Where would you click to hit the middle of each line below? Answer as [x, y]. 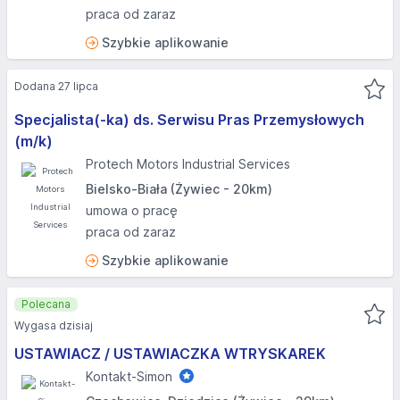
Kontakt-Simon [129, 376]
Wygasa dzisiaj [54, 325]
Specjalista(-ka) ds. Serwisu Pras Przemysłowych [189, 120]
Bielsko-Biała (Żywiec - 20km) [179, 189]
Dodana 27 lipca [56, 86]
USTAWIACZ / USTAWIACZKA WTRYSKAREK [170, 354]
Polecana [46, 304]
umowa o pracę [132, 210]
